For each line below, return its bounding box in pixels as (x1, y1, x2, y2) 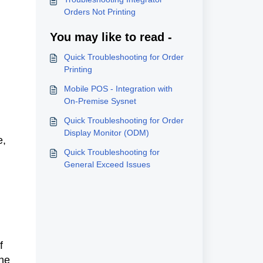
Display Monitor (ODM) (63, 128, 149, 137)
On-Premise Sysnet (63, 96, 136, 106)
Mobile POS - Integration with (63, 84, 173, 93)
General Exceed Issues (63, 160, 150, 169)
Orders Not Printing (63, 7, 136, 16)
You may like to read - (49, 31, 172, 43)
